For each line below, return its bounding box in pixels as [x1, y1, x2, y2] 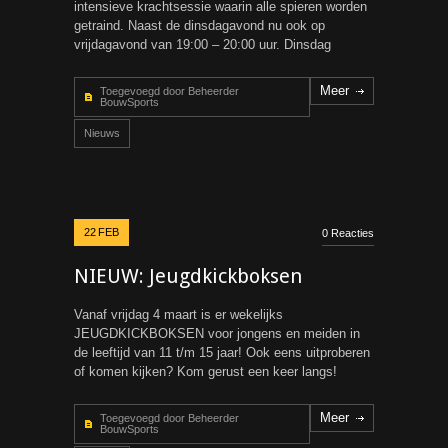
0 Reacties [322, 227, 374, 239]
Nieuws [84, 127, 120, 139]
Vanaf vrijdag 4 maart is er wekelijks [74, 307, 283, 322]
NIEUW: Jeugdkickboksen [74, 264, 302, 288]
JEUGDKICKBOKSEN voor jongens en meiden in [74, 326, 360, 341]
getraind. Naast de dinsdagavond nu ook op [74, 18, 325, 33]
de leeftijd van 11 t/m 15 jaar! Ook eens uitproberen [74, 345, 370, 360]
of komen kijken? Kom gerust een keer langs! [74, 364, 337, 379]
